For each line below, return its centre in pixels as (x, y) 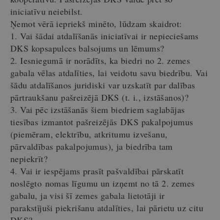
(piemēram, (33, 134)
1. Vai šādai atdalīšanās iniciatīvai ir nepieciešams (105, 36)
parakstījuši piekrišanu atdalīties (71, 208)
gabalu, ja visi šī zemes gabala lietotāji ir (88, 195)
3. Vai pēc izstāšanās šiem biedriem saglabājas (98, 110)
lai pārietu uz (162, 208)
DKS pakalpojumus (155, 122)
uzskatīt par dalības (159, 85)
